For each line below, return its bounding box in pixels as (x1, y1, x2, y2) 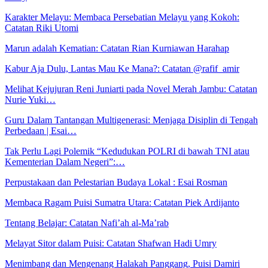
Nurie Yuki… (5, 94, 56, 105)
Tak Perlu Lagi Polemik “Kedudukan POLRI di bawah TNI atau (5, 145, 249, 156)
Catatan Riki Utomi (5, 22, 78, 33)
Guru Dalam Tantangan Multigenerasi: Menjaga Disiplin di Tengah (5, 114, 258, 125)
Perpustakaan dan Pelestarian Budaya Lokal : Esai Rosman (5, 176, 227, 187)
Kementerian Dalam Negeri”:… (5, 156, 125, 167)
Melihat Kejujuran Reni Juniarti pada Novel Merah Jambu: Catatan (5, 83, 257, 94)
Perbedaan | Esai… (5, 125, 77, 136)
